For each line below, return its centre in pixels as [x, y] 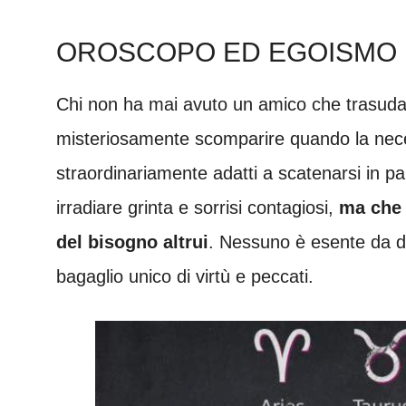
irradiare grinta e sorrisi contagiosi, [198, 207]
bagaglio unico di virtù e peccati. [185, 276]
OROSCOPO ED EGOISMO [227, 52]
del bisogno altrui [132, 242]
